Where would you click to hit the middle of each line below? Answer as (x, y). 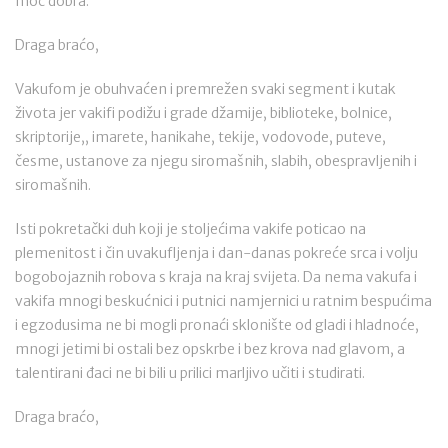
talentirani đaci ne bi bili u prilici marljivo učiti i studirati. (190, 373)
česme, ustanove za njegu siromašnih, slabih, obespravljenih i (216, 161)
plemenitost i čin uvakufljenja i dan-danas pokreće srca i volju (216, 253)
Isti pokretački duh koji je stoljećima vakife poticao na (190, 229)
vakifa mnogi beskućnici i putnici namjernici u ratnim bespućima (223, 301)
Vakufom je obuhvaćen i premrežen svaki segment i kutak (205, 89)
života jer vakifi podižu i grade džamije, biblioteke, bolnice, (203, 113)
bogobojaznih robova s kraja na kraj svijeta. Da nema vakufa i (216, 277)
